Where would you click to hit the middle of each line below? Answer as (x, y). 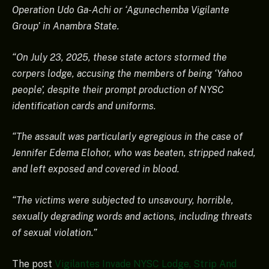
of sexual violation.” (55, 232)
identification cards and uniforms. (84, 106)
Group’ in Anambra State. (66, 26)
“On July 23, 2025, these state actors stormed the (119, 57)
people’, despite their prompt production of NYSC (118, 89)
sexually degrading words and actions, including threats (132, 216)
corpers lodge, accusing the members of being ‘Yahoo (127, 73)
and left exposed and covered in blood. (96, 169)
